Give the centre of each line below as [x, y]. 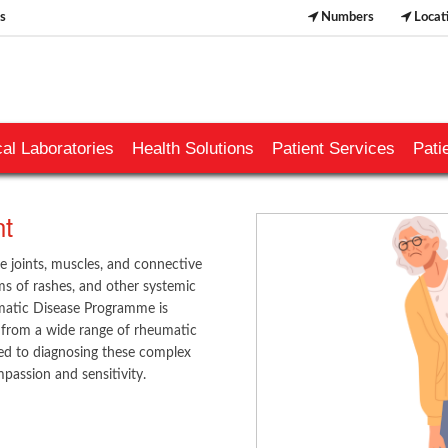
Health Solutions [193, 148]
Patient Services [333, 148]
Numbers [346, 17]
